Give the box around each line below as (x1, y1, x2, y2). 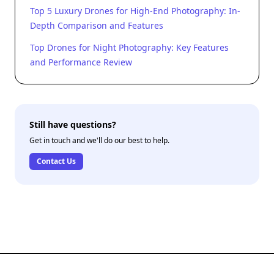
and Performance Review (30, 56, 132, 68)
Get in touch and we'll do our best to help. (29, 135, 169, 146)
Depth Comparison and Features (30, 20, 163, 31)
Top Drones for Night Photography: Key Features (30, 42, 229, 53)
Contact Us (37, 156, 76, 166)
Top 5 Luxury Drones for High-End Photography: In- (30, 5, 240, 17)
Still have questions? (29, 119, 116, 130)
